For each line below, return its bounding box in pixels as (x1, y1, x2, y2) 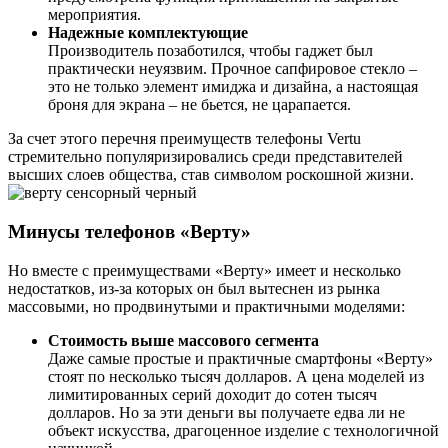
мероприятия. (48, 6, 141, 24)
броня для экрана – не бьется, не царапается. (48, 96, 351, 114)
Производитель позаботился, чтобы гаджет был (48, 42, 373, 60)
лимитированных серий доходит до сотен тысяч (48, 385, 377, 403)
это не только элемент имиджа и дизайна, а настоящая (48, 78, 418, 96)
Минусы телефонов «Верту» (8, 221, 251, 243)
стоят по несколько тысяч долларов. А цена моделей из (48, 367, 424, 385)
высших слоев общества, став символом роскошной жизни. (8, 166, 414, 184)
